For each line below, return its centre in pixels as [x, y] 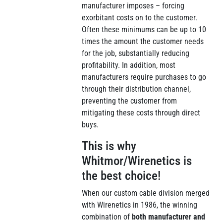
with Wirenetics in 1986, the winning [140, 205]
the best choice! [121, 176]
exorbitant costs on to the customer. [140, 18]
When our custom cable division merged [146, 193]
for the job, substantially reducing [136, 53]
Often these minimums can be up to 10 [144, 29]
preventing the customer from [130, 101]
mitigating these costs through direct [141, 113]
